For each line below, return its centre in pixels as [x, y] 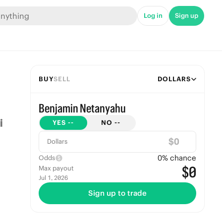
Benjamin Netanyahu [82, 108]
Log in [153, 16]
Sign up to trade [117, 193]
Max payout [56, 168]
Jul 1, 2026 [53, 178]
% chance [179, 158]
